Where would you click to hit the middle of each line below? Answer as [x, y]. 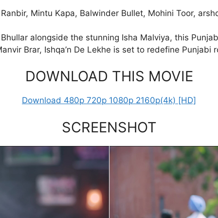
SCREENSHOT [109, 127]
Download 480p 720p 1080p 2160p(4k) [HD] [109, 100]
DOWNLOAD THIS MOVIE [109, 76]
